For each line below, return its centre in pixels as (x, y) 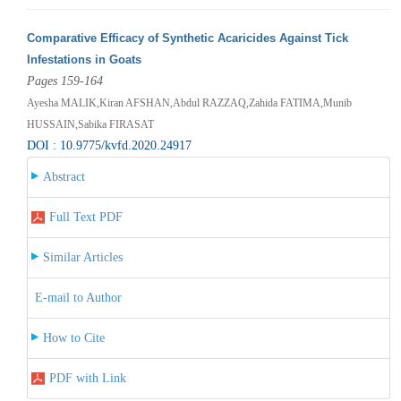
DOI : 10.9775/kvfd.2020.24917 (109, 145)
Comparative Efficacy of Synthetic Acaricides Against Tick (187, 38)
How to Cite (73, 337)
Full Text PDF (85, 217)
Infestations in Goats (84, 59)
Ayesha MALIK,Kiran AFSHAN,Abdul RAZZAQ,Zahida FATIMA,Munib (189, 102)
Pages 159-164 (64, 81)
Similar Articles (82, 257)
